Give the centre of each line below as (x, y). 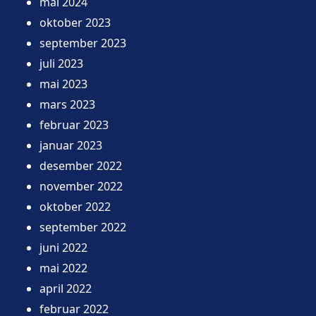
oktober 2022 (75, 206)
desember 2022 (81, 165)
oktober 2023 (75, 22)
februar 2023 (74, 124)
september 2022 (83, 227)
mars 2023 (67, 104)
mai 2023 (63, 84)
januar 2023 (71, 145)
